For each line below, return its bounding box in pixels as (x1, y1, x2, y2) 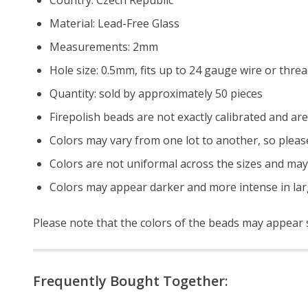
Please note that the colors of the (33, 214, 208, 230)
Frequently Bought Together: (33, 271, 228, 290)
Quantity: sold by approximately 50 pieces (49, 85, 263, 101)
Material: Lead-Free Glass (49, 15, 179, 31)
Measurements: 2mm (49, 38, 158, 54)
